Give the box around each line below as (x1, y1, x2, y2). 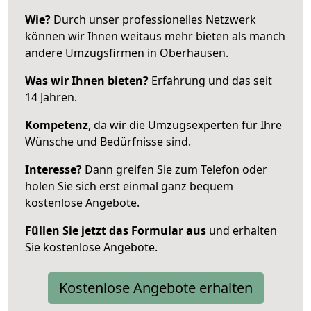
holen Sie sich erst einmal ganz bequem (25, 178, 233, 194)
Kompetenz (25, 117, 88, 133)
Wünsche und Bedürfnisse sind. (25, 133, 191, 149)
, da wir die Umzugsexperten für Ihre (88, 117, 282, 133)
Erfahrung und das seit (149, 72, 272, 88)
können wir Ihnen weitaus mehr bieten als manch (25, 28, 285, 44)
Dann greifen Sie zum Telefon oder (82, 161, 267, 177)
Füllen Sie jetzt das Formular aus (25, 222, 206, 238)
